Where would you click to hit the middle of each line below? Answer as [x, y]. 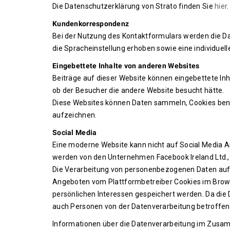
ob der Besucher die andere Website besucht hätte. [138, 90]
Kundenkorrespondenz [91, 24]
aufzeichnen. [75, 115]
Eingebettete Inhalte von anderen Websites [126, 66]
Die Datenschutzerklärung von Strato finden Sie [134, 6]
